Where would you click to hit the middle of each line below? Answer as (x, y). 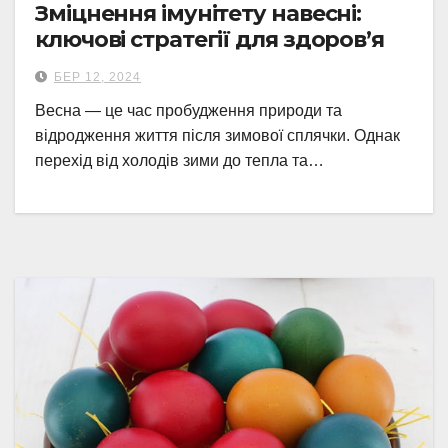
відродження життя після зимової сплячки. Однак (217, 135)
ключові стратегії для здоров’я (209, 39)
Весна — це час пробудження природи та (188, 110)
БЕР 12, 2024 (97, 77)
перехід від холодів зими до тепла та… (179, 160)
